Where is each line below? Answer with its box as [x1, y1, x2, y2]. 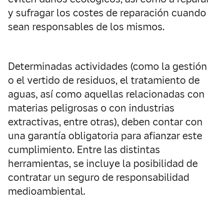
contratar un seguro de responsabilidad [8, 171, 189, 184]
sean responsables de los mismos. [8, 20, 165, 33]
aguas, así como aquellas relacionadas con [8, 88, 205, 101]
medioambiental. [8, 185, 85, 198]
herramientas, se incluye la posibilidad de [8, 157, 198, 170]
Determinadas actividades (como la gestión [8, 60, 207, 73]
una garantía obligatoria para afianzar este [8, 129, 202, 142]
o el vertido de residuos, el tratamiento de [8, 74, 200, 87]
